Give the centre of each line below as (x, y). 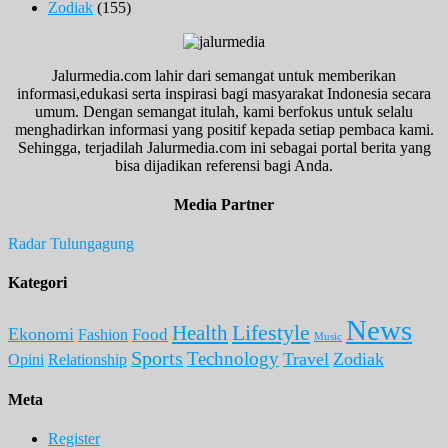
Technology (233, 358)
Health (200, 332)
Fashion (103, 334)
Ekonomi (41, 333)
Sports (157, 357)
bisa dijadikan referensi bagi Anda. (224, 165)
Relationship (87, 359)
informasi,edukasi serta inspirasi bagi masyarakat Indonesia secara (224, 93)
